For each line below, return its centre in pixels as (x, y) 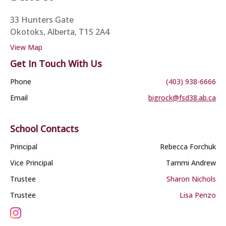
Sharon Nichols (191, 179)
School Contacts (44, 129)
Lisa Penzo (198, 195)
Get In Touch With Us (56, 64)
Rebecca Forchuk (188, 147)
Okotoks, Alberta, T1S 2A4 (60, 32)
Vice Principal (32, 163)
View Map (26, 47)
